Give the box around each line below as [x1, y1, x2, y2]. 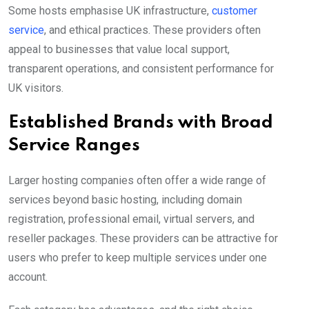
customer [209, 4, 257, 18]
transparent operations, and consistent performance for [8, 62, 274, 76]
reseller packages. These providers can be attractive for [8, 232, 278, 246]
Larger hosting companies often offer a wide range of [8, 174, 266, 188]
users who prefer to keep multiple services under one [8, 251, 267, 265]
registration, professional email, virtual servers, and [8, 212, 255, 226]
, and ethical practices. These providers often [44, 23, 261, 37]
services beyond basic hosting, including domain [8, 193, 242, 207]
